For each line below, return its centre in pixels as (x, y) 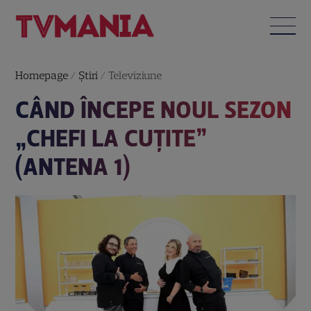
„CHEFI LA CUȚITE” (111, 138)
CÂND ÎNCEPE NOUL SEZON (154, 110)
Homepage (42, 75)
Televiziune (135, 75)
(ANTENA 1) (73, 167)
